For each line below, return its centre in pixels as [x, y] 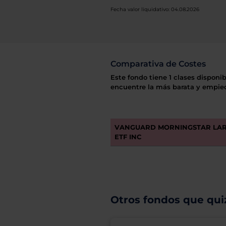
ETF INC [128, 137]
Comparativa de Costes [158, 64]
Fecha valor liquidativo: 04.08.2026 [155, 9]
